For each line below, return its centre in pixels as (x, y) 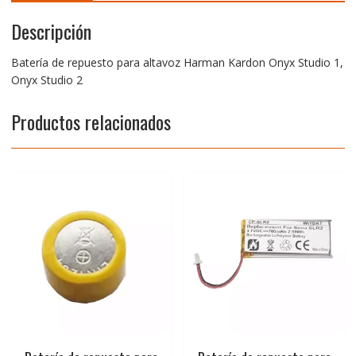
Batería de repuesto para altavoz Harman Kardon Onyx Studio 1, (177, 62)
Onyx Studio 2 (46, 79)
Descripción (51, 31)
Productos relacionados (91, 121)
